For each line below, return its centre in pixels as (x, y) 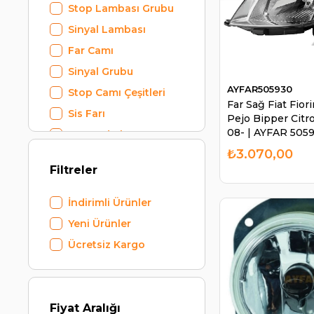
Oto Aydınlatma (109, 135)
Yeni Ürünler (100, 224)
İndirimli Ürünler (110, 203)
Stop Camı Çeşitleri (117, 93)
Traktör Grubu (105, 156)
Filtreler (74, 170)
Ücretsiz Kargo (107, 245)
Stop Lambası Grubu (121, 8)
